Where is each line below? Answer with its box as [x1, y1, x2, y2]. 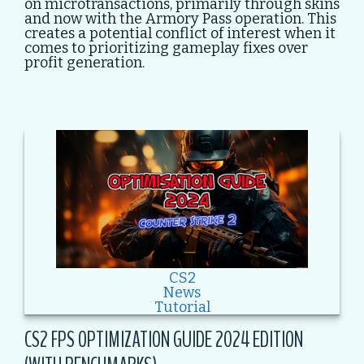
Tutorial [154, 298, 210, 317]
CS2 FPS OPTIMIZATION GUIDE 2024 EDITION [24, 324, 303, 354]
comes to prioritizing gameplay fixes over [24, 39, 308, 57]
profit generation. [24, 54, 145, 71]
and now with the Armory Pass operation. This [24, 10, 336, 28]
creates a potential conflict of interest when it [24, 24, 336, 42]
